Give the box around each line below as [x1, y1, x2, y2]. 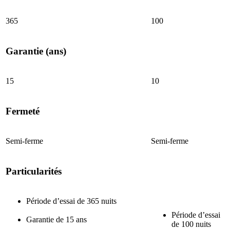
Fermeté [6, 105, 40, 117]
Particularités [6, 165, 62, 177]
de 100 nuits [171, 220, 211, 229]
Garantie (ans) [6, 45, 66, 56]
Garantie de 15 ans [26, 215, 87, 224]
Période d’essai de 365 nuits [26, 197, 117, 206]
